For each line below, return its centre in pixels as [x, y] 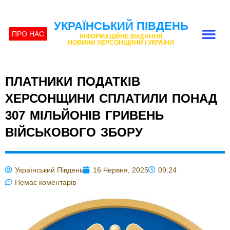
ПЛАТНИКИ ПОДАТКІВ [73, 81]
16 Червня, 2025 [121, 170]
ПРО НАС [28, 34]
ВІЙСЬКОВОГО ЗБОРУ [74, 132]
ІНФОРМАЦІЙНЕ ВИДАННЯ [121, 36]
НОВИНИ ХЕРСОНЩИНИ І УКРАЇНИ [121, 43]
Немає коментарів [45, 182]
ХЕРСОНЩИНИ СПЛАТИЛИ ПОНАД [111, 98]
